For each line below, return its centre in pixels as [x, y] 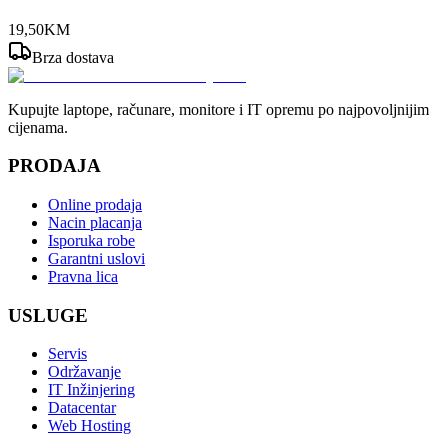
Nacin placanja [95, 222]
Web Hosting [89, 426]
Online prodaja [95, 204]
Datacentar [82, 408]
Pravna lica [83, 276]
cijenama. [38, 127]
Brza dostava [73, 57]
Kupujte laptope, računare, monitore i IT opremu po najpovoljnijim [218, 109]
